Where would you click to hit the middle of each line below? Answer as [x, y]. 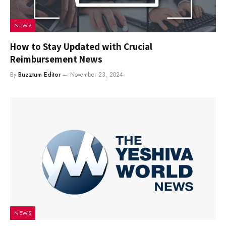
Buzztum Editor [39, 75]
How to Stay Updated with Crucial [81, 47]
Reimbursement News [56, 59]
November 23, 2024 [97, 75]
